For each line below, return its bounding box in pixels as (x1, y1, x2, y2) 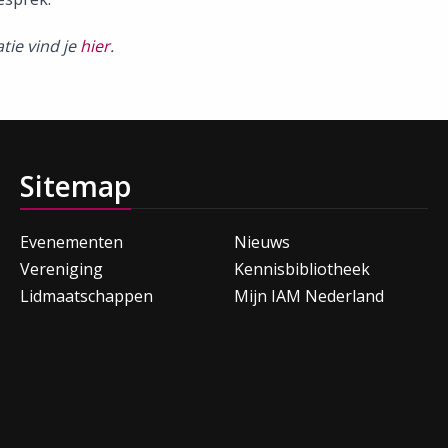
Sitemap (20, 166, 131, 205)
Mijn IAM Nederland (234, 284, 384, 307)
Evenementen (20, 230, 123, 253)
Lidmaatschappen (20, 284, 153, 307)
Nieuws (234, 230, 290, 253)
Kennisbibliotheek (234, 257, 370, 280)
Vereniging (20, 257, 103, 280)
